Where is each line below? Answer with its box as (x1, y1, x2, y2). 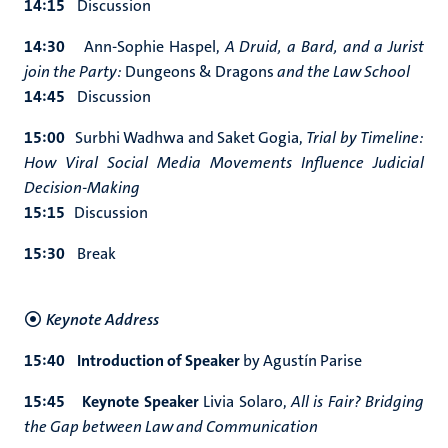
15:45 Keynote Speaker (24, 391, 204, 412)
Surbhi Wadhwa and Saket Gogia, (65, 127, 307, 148)
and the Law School (274, 61, 410, 82)
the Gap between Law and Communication (24, 416, 318, 437)
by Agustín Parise (243, 350, 362, 371)
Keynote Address (46, 309, 159, 330)
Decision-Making (24, 177, 140, 198)
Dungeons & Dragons (125, 61, 274, 82)
